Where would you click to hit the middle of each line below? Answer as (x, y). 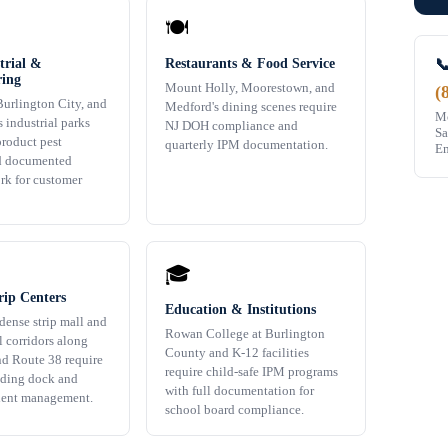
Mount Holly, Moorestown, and (250, 88)
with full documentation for (239, 391)
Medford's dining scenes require (251, 107)
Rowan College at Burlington (245, 334)
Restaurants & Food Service (250, 64)
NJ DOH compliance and (231, 126)
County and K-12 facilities (237, 353)
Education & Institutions (240, 310)
